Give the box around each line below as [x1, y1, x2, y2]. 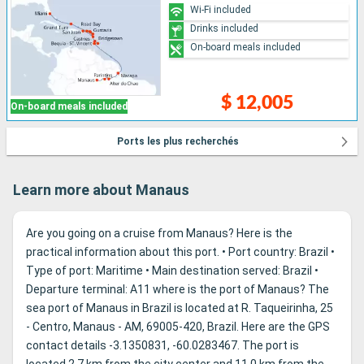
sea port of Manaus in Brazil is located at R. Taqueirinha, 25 [26, 301, 333, 315]
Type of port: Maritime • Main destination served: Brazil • [26, 264, 318, 278]
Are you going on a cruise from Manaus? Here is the [26, 227, 292, 240]
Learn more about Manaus [13, 181, 189, 199]
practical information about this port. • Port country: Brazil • [26, 245, 335, 259]
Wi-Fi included [190, 3, 252, 15]
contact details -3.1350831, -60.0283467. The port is [26, 339, 299, 353]
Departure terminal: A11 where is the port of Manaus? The [26, 283, 329, 297]
